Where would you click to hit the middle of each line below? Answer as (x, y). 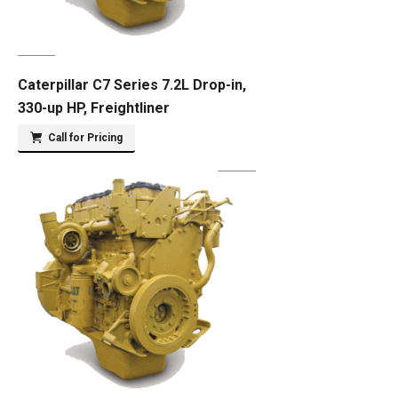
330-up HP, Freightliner (94, 108)
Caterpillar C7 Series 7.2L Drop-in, (132, 85)
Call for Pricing (85, 138)
